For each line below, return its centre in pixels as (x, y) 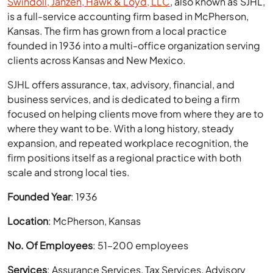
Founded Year (39, 197)
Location (28, 221)
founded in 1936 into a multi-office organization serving (134, 46)
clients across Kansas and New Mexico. (97, 60)
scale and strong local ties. (69, 172)
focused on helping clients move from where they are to (135, 114)
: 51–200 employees (141, 246)
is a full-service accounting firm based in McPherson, (128, 16)
